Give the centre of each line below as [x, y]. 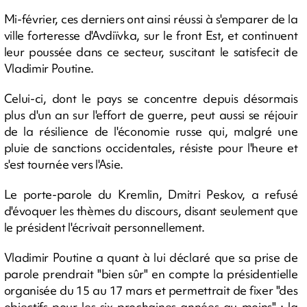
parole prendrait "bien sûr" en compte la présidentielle [151, 274]
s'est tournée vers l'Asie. [64, 164]
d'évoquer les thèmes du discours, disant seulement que [151, 211]
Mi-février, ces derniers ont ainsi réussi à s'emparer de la [151, 19]
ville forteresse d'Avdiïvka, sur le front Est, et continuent [151, 35]
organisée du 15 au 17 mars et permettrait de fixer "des [151, 290]
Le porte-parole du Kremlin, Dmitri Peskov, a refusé [151, 194]
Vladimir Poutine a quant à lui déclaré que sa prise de [151, 257]
